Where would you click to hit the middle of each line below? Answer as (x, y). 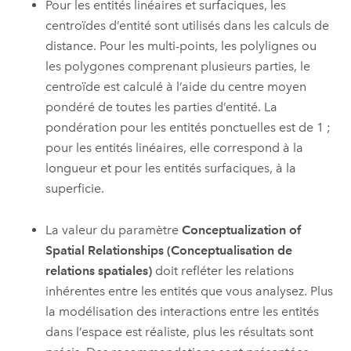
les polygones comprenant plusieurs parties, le (178, 67)
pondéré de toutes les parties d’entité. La (162, 107)
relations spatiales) (99, 270)
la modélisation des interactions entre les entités (183, 311)
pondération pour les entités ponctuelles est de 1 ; (188, 128)
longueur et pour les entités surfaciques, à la (171, 168)
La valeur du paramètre (114, 230)
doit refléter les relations (223, 270)
